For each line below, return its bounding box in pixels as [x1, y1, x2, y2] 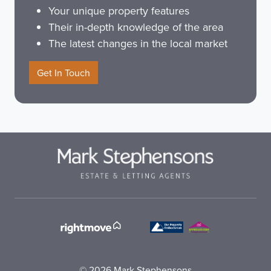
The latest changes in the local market [48, 36, 227, 51]
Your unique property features [48, 3, 189, 19]
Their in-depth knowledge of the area [48, 19, 223, 35]
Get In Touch [37, 66, 90, 80]
